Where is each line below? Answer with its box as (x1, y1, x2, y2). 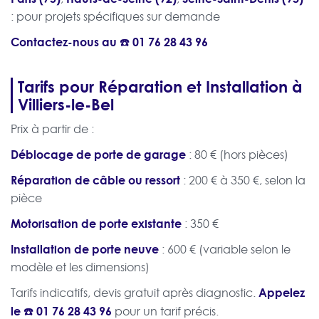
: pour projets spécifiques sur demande (11, 9, 220, 25)
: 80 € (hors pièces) (186, 147, 288, 163)
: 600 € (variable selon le (159, 241, 291, 258)
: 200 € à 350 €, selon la (180, 172, 305, 189)
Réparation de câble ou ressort (11, 172, 180, 189)
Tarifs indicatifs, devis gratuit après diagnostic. (11, 285, 258, 301)
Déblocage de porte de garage (11, 146, 186, 163)
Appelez (258, 284, 305, 301)
